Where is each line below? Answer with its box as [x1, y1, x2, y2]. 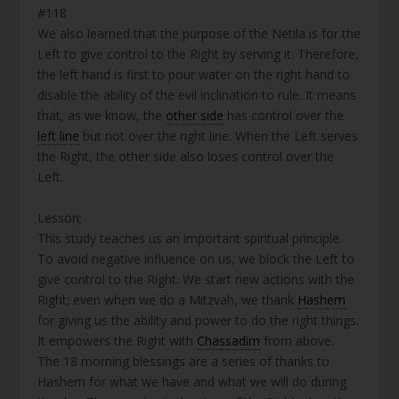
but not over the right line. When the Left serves [79, 127, 359, 145]
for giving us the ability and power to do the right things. [37, 311, 360, 329]
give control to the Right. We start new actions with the [37, 270, 355, 288]
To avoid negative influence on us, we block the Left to [37, 249, 355, 267]
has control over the [224, 107, 345, 125]
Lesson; [37, 208, 83, 226]
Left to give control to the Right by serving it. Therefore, [37, 45, 360, 63]
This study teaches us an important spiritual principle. [37, 229, 343, 247]
